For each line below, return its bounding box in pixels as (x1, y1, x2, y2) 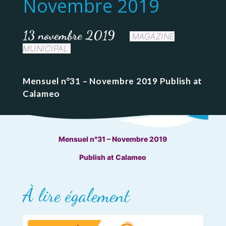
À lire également (22, 184, 130, 206)
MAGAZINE (132, 31, 175, 41)
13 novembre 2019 (22, 28, 115, 43)
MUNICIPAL (22, 43, 69, 53)
